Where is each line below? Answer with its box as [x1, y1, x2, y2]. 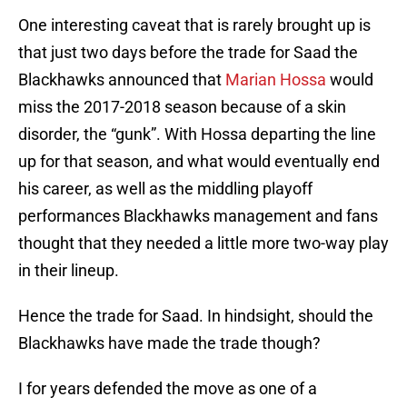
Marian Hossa [225, 70, 326, 90]
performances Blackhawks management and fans [18, 206, 378, 226]
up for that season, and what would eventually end [18, 152, 380, 172]
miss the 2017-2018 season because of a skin [18, 97, 346, 117]
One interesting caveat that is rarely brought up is [18, 15, 371, 35]
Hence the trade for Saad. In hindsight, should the [18, 306, 373, 326]
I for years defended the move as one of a [18, 379, 317, 399]
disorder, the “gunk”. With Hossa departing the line [18, 124, 376, 144]
